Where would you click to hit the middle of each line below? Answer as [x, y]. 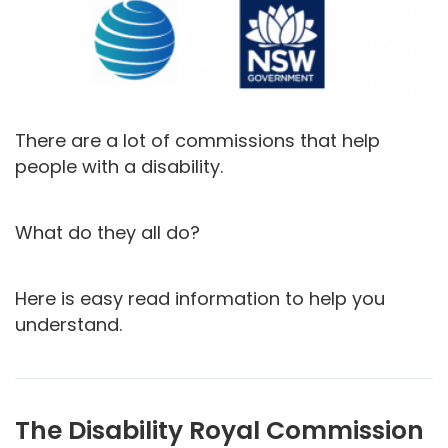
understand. [68, 324]
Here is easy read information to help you [200, 298]
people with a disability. [119, 166]
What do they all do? [107, 232]
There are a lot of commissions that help [197, 140]
